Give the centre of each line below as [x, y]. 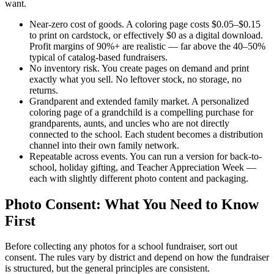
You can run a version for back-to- [196, 156]
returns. [44, 90]
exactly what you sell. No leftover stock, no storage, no [135, 79]
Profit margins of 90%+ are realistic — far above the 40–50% [147, 46]
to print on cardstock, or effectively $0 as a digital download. [146, 35]
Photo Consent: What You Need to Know [132, 204]
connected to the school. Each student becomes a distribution [146, 134]
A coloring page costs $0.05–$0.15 [193, 24]
